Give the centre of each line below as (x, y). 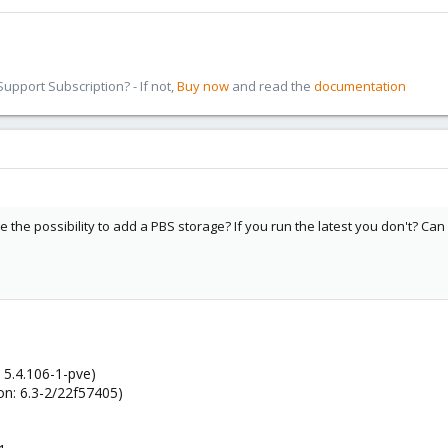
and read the (271, 85)
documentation (360, 85)
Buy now (203, 85)
